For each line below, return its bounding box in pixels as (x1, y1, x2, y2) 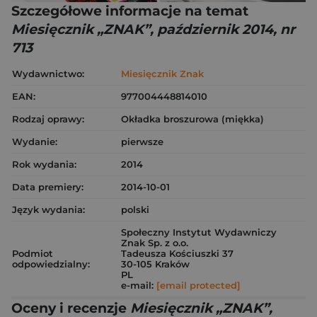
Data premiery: (12, 181, 83, 193)
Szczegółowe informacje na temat (11, 3, 248, 20)
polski (121, 204, 149, 216)
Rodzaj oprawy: (12, 113, 84, 125)
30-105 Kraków (121, 258, 190, 270)
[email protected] (156, 279, 241, 292)
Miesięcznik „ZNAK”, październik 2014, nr (11, 21, 295, 38)
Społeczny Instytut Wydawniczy (121, 226, 277, 238)
